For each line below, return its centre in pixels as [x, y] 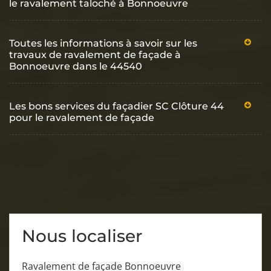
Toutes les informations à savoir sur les [103, 43]
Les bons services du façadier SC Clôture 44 [116, 106]
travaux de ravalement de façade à [95, 54]
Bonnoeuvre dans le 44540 [76, 66]
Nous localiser [82, 236]
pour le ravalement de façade [82, 117]
